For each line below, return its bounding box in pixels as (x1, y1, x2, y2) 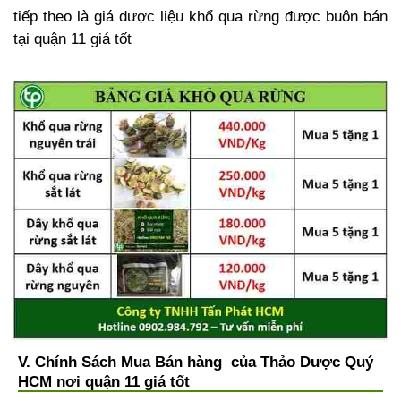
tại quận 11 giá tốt (13, 30, 132, 47)
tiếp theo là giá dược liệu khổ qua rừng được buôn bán (13, 7, 388, 25)
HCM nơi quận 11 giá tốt (18, 373, 190, 391)
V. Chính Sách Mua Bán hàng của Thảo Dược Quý (18, 354, 373, 371)
